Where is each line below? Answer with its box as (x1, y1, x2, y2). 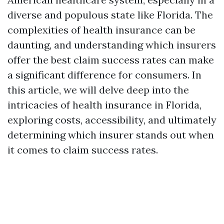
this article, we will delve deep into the (7, 83, 189, 96)
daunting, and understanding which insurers (7, 38, 216, 51)
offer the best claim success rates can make (7, 53, 214, 66)
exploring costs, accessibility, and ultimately (7, 113, 216, 126)
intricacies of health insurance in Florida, (7, 98, 201, 111)
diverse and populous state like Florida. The (7, 8, 213, 21)
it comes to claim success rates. (7, 143, 158, 156)
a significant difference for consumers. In (7, 68, 201, 81)
